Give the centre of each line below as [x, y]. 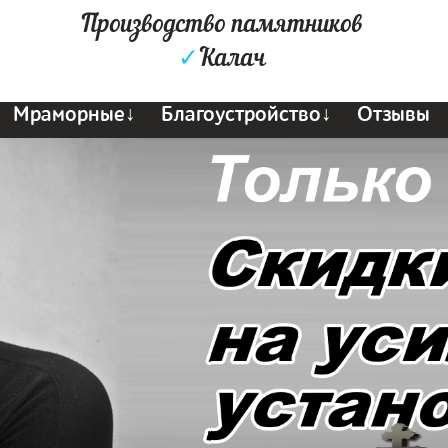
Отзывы [394, 114]
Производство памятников [221, 25]
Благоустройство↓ [247, 114]
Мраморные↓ [75, 114]
